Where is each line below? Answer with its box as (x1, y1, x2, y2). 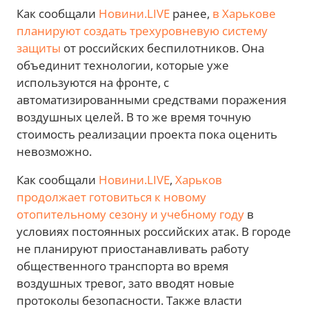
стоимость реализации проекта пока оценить (17, 126, 277, 142)
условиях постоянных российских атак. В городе (17, 223, 291, 239)
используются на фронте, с (17, 74, 169, 90)
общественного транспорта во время (17, 257, 228, 274)
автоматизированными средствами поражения (17, 91, 286, 108)
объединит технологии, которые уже (17, 57, 229, 73)
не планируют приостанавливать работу (17, 240, 249, 257)
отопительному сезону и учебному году (17, 206, 244, 222)
